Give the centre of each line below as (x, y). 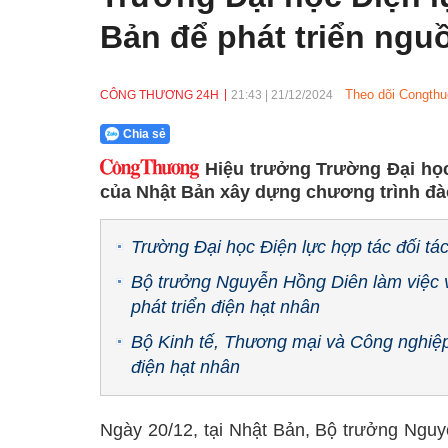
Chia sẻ (144, 134)
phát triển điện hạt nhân (225, 307)
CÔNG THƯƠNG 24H (159, 95)
